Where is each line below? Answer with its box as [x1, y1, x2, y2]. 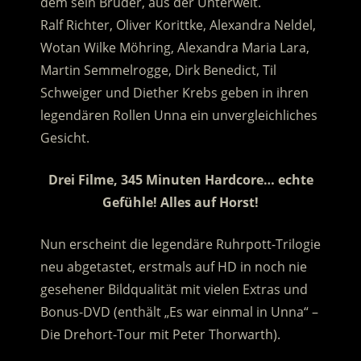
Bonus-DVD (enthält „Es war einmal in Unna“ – [39, 303, 318, 322]
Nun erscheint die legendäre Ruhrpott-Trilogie [39, 235, 321, 254]
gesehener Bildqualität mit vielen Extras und [39, 280, 308, 299]
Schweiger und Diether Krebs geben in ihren [39, 84, 309, 102]
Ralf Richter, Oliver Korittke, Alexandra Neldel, [39, 16, 316, 35]
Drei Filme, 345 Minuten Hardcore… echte [48, 171, 313, 189]
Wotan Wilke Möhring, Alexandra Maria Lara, [39, 39, 309, 57]
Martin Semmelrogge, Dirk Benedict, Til [39, 61, 276, 80]
